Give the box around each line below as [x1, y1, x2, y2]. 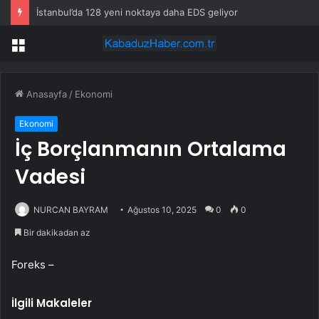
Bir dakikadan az [21, 227, 90, 239]
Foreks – [11, 258, 54, 272]
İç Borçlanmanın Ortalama [15, 135, 286, 164]
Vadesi [15, 163, 85, 192]
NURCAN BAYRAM [33, 204, 108, 216]
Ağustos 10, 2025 [127, 204, 197, 216]
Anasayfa [23, 88, 67, 100]
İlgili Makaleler [11, 296, 92, 311]
